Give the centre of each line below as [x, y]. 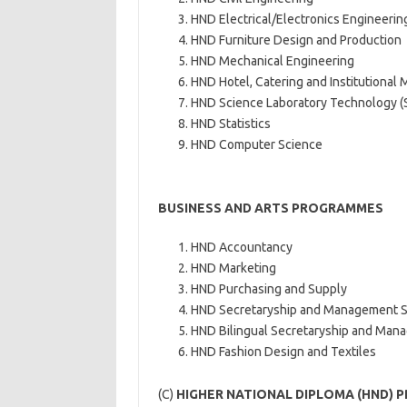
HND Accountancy [241, 247]
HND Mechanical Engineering [272, 61]
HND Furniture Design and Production [296, 40]
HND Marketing [233, 268]
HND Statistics [230, 124]
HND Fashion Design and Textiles [283, 352]
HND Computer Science [256, 144]
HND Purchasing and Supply [268, 289]
